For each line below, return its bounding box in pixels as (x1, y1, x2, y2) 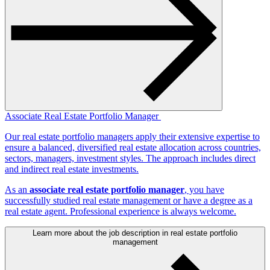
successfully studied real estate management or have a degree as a (5, 195, 253, 206)
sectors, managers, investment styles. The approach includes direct (5, 152, 256, 163)
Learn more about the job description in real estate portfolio (33, 228, 237, 237)
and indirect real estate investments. (5, 163, 139, 174)
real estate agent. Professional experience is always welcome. (5, 206, 236, 216)
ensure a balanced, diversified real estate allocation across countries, (5, 142, 261, 152)
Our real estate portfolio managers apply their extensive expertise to (5, 131, 260, 142)
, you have (184, 184, 224, 195)
